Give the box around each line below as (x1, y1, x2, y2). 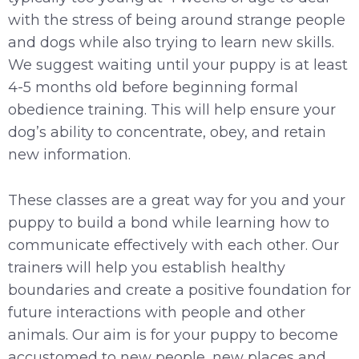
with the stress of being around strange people (8, 10, 345, 29)
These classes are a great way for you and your (8, 191, 345, 209)
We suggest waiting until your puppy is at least (8, 55, 348, 74)
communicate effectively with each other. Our (8, 236, 339, 254)
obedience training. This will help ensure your (8, 100, 336, 119)
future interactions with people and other (8, 303, 305, 321)
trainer (8, 258, 55, 276)
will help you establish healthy (63, 258, 285, 276)
